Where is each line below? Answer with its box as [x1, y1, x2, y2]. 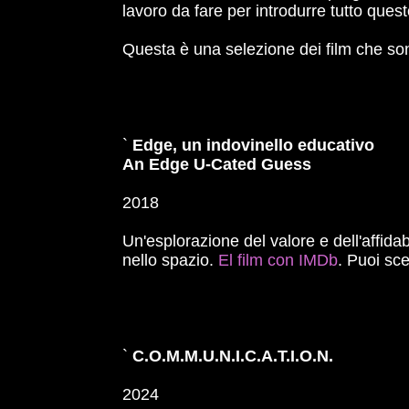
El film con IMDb [218, 251, 339, 269]
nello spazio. [122, 251, 219, 269]
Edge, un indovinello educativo [132, 136, 375, 154]
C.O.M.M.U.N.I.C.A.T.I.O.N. [132, 347, 334, 365]
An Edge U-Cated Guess [122, 155, 312, 173]
